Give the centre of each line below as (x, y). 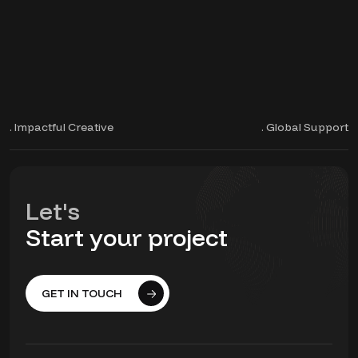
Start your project (127, 237)
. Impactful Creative (62, 127)
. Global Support (305, 127)
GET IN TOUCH (82, 293)
